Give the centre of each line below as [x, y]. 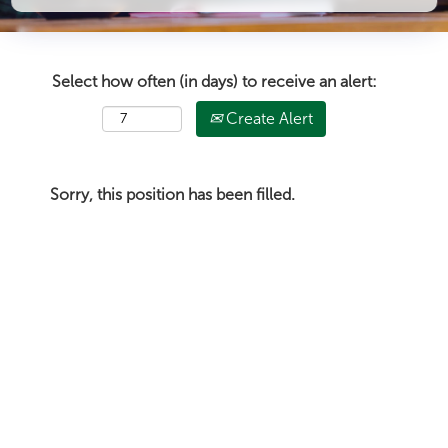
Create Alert [267, 118]
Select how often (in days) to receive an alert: [214, 81]
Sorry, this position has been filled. [172, 194]
